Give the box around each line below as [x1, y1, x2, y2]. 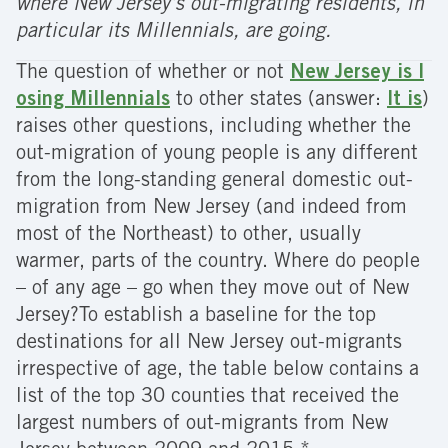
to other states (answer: [170, 91, 387, 112]
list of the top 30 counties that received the [16, 388, 399, 409]
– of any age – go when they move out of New [16, 280, 409, 301]
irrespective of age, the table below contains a [16, 361, 419, 382]
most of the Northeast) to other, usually [16, 226, 361, 247]
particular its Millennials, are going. [16, 23, 331, 44]
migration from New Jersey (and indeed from [16, 199, 407, 220]
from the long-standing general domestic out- [16, 172, 413, 193]
